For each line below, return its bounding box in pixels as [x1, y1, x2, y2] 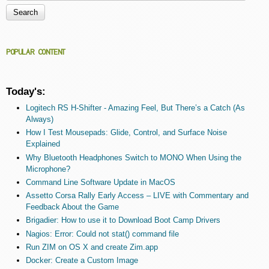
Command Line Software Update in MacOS [25, 177, 175, 187]
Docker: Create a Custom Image [25, 256, 138, 265]
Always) [25, 115, 53, 124]
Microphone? [25, 164, 70, 174]
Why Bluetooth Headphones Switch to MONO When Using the [25, 153, 241, 162]
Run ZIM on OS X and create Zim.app [25, 242, 158, 252]
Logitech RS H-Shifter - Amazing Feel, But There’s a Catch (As [25, 103, 245, 113]
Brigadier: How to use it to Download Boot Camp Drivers [25, 216, 220, 225]
